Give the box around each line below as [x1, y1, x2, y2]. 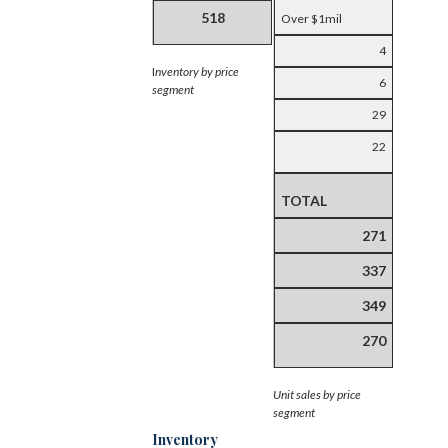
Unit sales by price [272, 386, 361, 402]
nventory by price [155, 63, 239, 79]
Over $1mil [280, 10, 342, 26]
